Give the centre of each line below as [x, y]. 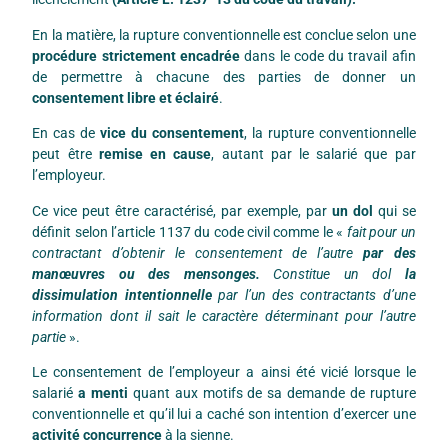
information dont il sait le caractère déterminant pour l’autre [224, 315]
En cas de [66, 133]
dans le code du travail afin [330, 55]
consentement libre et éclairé [126, 97]
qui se [394, 210]
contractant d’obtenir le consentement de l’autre [198, 252]
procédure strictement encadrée [138, 55]
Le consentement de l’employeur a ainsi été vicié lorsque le [224, 371]
